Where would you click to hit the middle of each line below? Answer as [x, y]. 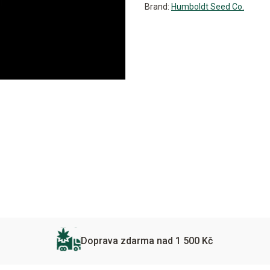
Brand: [158, 7]
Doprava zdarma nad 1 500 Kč [147, 241]
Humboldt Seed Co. [208, 7]
